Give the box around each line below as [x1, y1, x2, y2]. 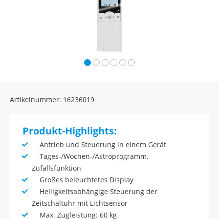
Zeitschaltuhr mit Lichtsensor [32, 198, 128, 208]
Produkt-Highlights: [22, 124, 117, 137]
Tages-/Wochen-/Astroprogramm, [32, 151, 148, 161]
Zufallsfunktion [32, 163, 81, 173]
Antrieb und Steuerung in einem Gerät [32, 139, 166, 149]
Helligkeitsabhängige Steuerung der [32, 186, 157, 196]
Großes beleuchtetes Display [32, 175, 133, 184]
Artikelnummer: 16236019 [10, 94, 94, 104]
